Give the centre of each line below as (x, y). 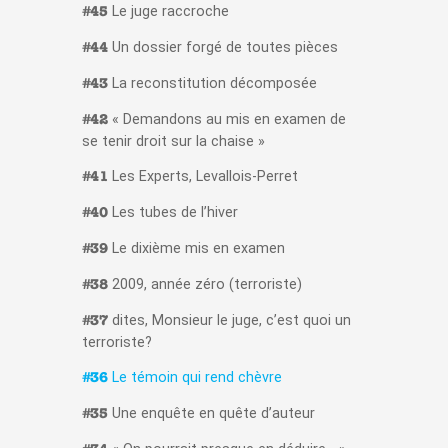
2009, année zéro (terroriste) (204, 285)
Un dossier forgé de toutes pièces (222, 48)
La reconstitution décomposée (212, 84)
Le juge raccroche (168, 12)
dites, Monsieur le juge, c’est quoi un (229, 321)
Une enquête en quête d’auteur (211, 414)
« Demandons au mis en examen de (226, 120)
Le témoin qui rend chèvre (194, 378)
